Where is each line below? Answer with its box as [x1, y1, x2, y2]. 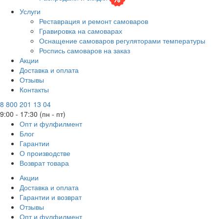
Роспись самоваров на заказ [39, 45, 130, 56]
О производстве [20, 148, 70, 158]
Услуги [20, 6, 41, 17]
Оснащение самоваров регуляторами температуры [39, 36, 205, 46]
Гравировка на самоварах [39, 26, 122, 36]
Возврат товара [20, 158, 69, 168]
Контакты [20, 85, 49, 95]
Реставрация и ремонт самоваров [39, 16, 148, 26]
